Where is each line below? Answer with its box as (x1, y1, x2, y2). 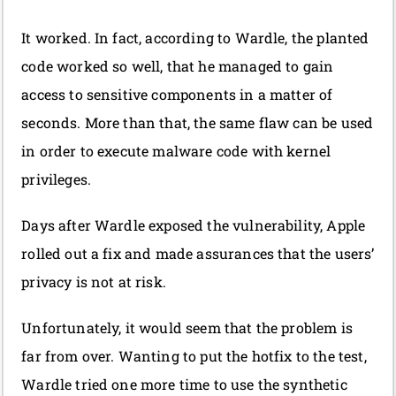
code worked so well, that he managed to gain (21, 57, 334, 76)
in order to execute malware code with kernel (21, 141, 331, 161)
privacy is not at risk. (21, 272, 166, 292)
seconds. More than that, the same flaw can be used (21, 113, 374, 133)
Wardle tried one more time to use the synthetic (21, 375, 347, 394)
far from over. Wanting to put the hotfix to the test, (21, 346, 367, 366)
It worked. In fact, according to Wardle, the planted (21, 28, 369, 48)
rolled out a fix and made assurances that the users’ (21, 244, 375, 263)
